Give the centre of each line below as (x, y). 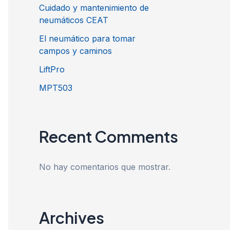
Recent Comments (109, 136)
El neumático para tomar (87, 38)
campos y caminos (75, 51)
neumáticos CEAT (74, 20)
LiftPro (52, 69)
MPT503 (56, 88)
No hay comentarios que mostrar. (105, 167)
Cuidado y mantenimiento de (94, 7)
